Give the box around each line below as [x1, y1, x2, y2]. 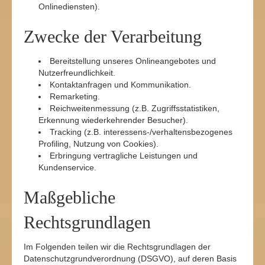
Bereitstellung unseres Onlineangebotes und [50, 56, 216, 66]
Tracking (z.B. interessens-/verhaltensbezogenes [50, 127, 232, 137]
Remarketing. [50, 92, 100, 101]
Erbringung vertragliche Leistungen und [50, 151, 198, 160]
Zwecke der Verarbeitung [24, 27, 202, 46]
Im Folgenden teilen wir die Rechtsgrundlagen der [24, 242, 211, 251]
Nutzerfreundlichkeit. [38, 68, 115, 77]
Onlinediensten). [38, 2, 100, 11]
